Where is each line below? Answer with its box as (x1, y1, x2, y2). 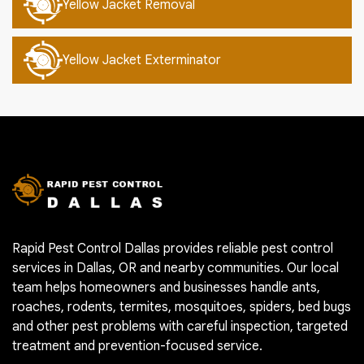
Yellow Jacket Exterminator (63, 52, 221, 69)
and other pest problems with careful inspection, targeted (12, 318, 348, 336)
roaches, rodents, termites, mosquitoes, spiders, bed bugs (12, 299, 351, 316)
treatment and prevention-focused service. (12, 338, 262, 355)
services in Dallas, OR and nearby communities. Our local (12, 260, 339, 277)
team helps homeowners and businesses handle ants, (12, 279, 320, 297)
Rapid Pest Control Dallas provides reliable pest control (12, 240, 333, 258)
